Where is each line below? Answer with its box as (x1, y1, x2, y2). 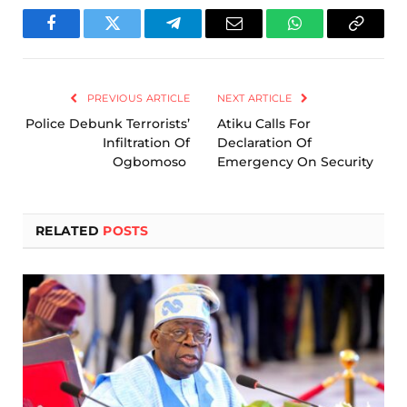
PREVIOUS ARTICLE (84, 92, 190, 105)
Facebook (50, 28, 114, 45)
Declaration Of (217, 134, 312, 152)
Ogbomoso (113, 154, 190, 171)
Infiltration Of (103, 134, 190, 152)
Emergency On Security (217, 154, 373, 171)
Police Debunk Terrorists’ (25, 115, 190, 133)
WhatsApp (293, 28, 363, 45)
